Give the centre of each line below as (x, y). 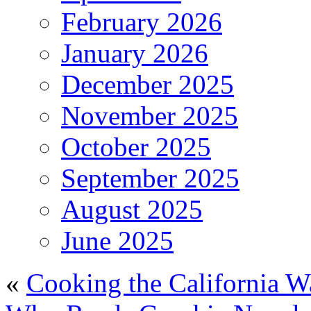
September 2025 (150, 178)
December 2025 (148, 85)
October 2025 (136, 147)
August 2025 (132, 210)
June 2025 (117, 241)
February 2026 (142, 22)
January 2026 (135, 53)
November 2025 (150, 116)
